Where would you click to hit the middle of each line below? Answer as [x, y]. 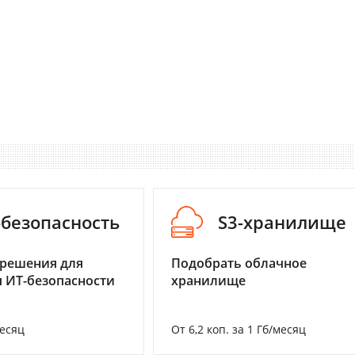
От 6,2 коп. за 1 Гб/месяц [239, 330]
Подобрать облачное [239, 263]
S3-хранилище [282, 222]
